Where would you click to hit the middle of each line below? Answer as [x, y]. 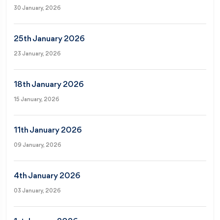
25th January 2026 [49, 39]
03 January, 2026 [37, 191]
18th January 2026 [49, 84]
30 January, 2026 [37, 8]
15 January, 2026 [37, 99]
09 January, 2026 [38, 145]
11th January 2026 [48, 130]
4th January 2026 [47, 176]
